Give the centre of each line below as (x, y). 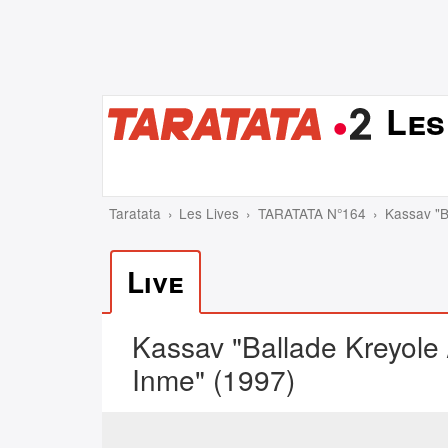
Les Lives (209, 212)
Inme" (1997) (213, 378)
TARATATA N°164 (311, 212)
